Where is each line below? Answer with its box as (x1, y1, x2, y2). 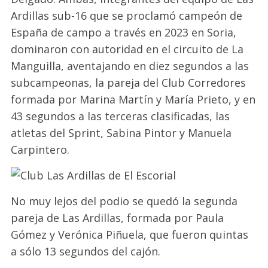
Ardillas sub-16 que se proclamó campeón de (11, 8, 243, 23)
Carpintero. (11, 142, 70, 157)
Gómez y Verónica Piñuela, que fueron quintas (11, 227, 249, 242)
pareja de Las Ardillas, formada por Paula (11, 210, 224, 225)
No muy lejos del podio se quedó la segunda (11, 193, 238, 208)
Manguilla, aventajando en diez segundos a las (11, 58, 249, 73)
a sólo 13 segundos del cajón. (11, 243, 161, 258)
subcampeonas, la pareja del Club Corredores (11, 75, 246, 90)
